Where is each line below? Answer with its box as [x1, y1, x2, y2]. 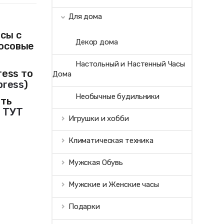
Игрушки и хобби [68, 113, 129, 123]
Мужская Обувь [68, 158, 123, 167]
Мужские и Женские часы [68, 180, 159, 189]
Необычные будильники [75, 91, 159, 101]
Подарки [68, 202, 100, 211]
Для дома [68, 12, 102, 21]
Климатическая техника [68, 135, 153, 145]
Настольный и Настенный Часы [75, 59, 185, 69]
